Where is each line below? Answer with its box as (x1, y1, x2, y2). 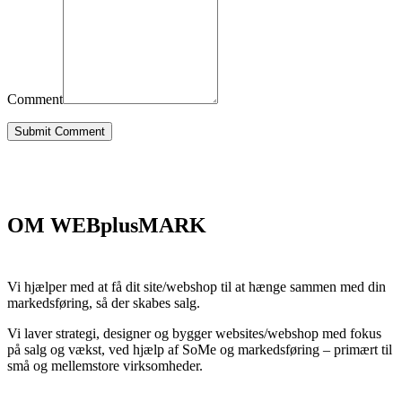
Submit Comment (14, 124, 105, 138)
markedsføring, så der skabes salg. (7, 294, 200, 310)
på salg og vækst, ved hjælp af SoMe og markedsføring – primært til (7, 341, 392, 357)
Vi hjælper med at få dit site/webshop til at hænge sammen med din (7, 278, 386, 294)
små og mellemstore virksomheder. (7, 357, 203, 373)
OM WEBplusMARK (7, 213, 206, 237)
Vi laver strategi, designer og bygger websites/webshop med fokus (7, 325, 381, 341)
